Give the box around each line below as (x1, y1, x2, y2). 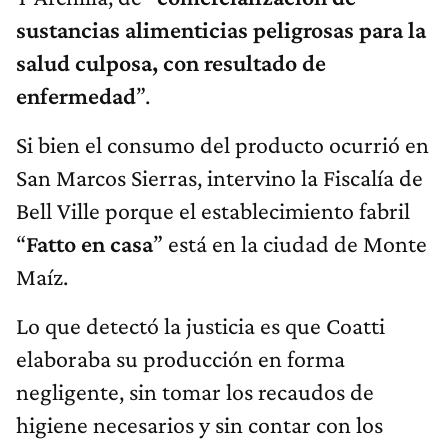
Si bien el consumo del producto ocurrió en (16, 131, 429, 159)
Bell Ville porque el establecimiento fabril (16, 197, 410, 225)
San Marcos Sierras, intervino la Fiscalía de (16, 164, 423, 192)
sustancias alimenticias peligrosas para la (16, 16, 426, 44)
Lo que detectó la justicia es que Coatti (16, 312, 385, 340)
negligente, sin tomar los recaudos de (16, 378, 374, 406)
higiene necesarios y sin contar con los (16, 411, 383, 439)
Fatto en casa (26, 230, 153, 258)
